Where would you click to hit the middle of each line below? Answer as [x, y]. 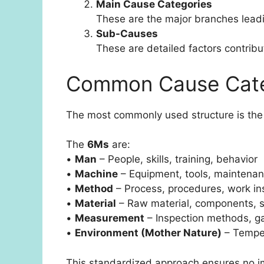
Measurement [110, 218]
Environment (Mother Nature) [148, 233]
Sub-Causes [127, 34]
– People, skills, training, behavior [177, 159]
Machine [96, 174]
